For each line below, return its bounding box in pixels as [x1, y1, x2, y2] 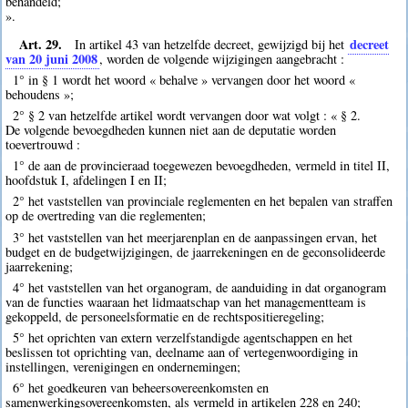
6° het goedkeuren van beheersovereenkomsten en [12, 379, 269, 397]
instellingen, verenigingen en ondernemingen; [5, 358, 241, 376]
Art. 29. [18, 34, 62, 54]
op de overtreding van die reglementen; [5, 207, 207, 225]
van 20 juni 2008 [5, 48, 98, 68]
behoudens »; [5, 85, 75, 103]
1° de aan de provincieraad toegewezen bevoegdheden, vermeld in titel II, [12, 157, 390, 175]
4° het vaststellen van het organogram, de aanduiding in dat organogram [12, 278, 386, 296]
